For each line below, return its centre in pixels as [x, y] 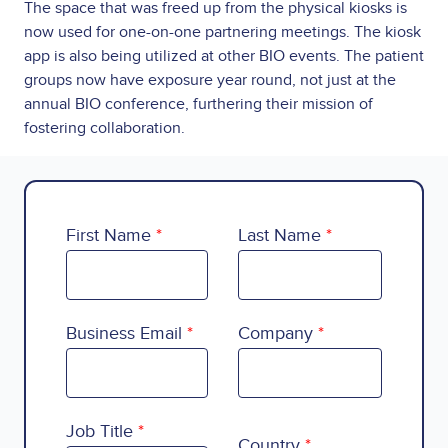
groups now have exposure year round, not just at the [210, 79]
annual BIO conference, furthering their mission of [198, 103]
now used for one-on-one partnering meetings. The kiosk [222, 31]
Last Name [279, 235]
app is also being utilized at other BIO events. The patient [224, 55]
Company [275, 333]
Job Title [99, 431]
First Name [108, 235]
